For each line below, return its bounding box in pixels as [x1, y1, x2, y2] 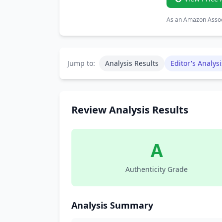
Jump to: [67, 58, 95, 68]
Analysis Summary [71, 199, 153, 211]
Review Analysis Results [71, 103, 188, 116]
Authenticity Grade [125, 165, 188, 174]
